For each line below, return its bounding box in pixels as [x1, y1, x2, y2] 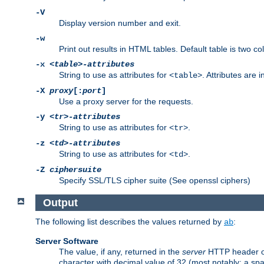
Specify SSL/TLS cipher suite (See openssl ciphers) [59, 176, 250, 186]
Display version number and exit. [59, 18, 181, 28]
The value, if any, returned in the [59, 247, 182, 257]
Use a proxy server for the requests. [59, 97, 193, 107]
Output [42, 196, 78, 209]
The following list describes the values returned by [35, 217, 224, 227]
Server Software [35, 236, 98, 246]
